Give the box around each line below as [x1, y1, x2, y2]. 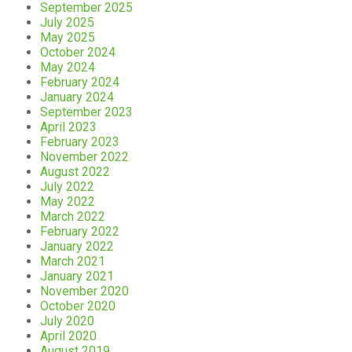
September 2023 [40, 104, 134, 119]
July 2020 [40, 313, 95, 328]
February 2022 [40, 223, 120, 239]
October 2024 [40, 44, 116, 60]
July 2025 [40, 14, 95, 30]
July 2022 [40, 178, 95, 194]
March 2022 [40, 208, 106, 224]
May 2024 [40, 59, 96, 75]
